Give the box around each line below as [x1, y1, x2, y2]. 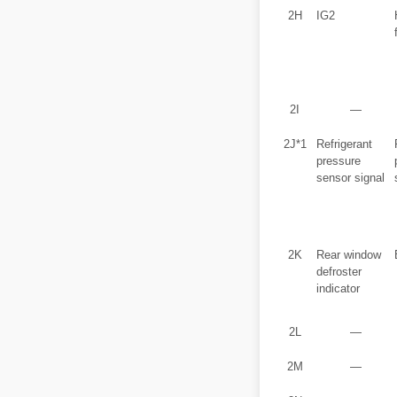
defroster [316, 265, 362, 278]
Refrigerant [316, 137, 372, 151]
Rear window [316, 248, 381, 261]
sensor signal [316, 171, 385, 184]
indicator [316, 282, 360, 295]
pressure [316, 154, 361, 167]
